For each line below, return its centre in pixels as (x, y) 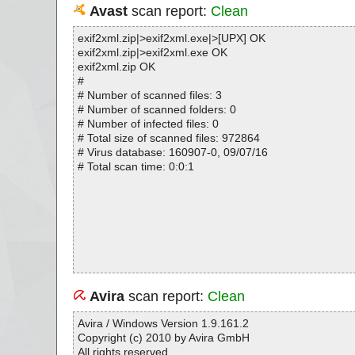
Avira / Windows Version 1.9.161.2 (163, 323)
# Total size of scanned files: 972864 (168, 138)
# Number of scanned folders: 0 (157, 109)
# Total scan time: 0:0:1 (136, 166)
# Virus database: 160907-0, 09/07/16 (172, 152)
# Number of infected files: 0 (148, 124)
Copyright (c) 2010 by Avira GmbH (163, 338)
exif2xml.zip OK (116, 67)
